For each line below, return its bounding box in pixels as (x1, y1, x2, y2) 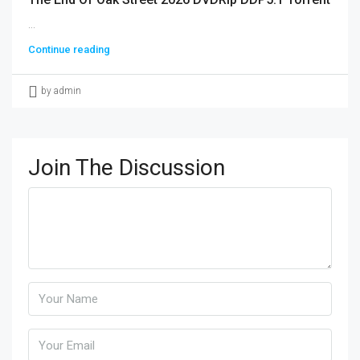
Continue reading (28, 43, 110, 55)
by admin (41, 85, 81, 96)
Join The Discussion (28, 154, 225, 181)
